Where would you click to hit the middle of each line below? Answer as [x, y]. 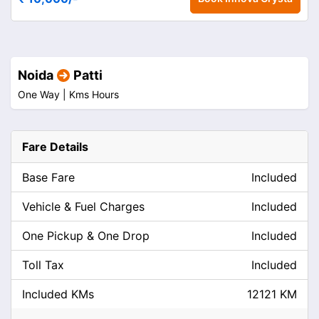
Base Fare [48, 177]
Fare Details [55, 147]
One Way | [43, 94]
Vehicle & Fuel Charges [83, 206]
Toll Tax [43, 265]
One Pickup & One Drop [86, 236]
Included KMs [58, 294]
